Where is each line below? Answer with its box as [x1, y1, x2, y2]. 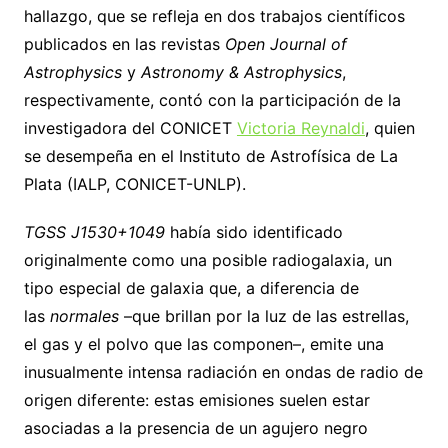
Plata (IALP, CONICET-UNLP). [23, 174, 246, 195]
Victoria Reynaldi [236, 118, 365, 139]
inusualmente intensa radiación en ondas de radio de [23, 362, 423, 383]
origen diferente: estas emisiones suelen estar [23, 390, 370, 411]
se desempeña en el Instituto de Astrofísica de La [23, 146, 398, 167]
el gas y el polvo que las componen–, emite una [23, 334, 384, 355]
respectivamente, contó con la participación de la [23, 90, 401, 111]
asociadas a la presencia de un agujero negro [23, 418, 368, 439]
